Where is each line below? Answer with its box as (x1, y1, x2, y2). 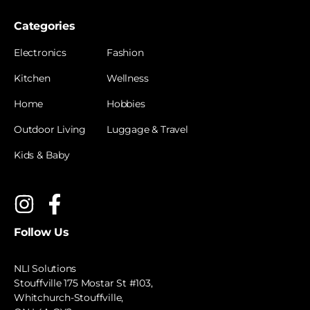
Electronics (14, 46, 66, 59)
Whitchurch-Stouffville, (14, 291, 124, 304)
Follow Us (14, 225, 69, 239)
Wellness (107, 71, 149, 84)
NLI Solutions (14, 262, 77, 275)
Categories (14, 19, 75, 33)
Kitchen (14, 71, 51, 84)
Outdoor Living (14, 122, 86, 136)
